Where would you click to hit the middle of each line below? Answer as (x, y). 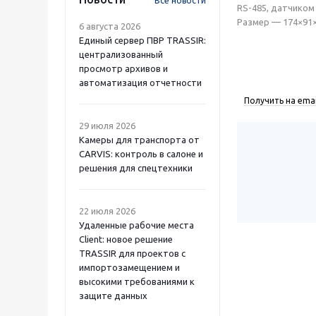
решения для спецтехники (136, 168)
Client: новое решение (126, 239)
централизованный (121, 54)
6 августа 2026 (110, 26)
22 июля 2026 (107, 211)
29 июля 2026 (107, 125)
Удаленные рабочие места (136, 225)
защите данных (113, 295)
